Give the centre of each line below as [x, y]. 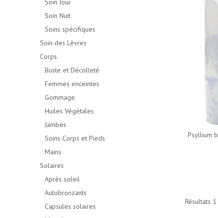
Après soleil [62, 179]
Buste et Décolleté [72, 70]
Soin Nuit [58, 16]
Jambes [55, 125]
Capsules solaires [70, 206]
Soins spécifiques [70, 29]
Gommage [60, 97]
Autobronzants [66, 193]
